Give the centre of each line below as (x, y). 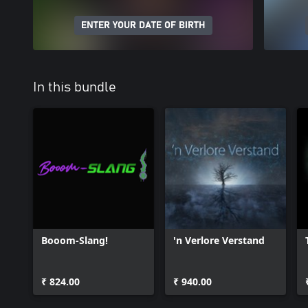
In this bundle (75, 87)
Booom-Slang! (75, 240)
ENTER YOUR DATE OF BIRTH (143, 25)
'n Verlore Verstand (219, 240)
